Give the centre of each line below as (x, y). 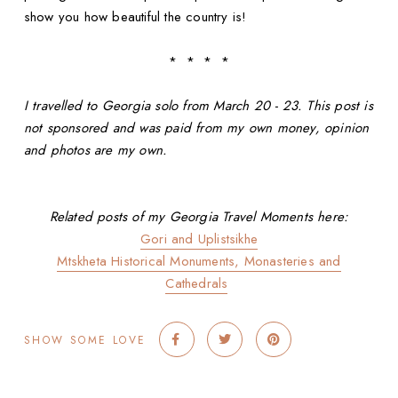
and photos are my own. (96, 151)
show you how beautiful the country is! (135, 17)
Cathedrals (197, 284)
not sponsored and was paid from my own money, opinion (196, 128)
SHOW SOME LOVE (85, 341)
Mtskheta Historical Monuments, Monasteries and (199, 262)
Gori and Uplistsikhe (199, 239)
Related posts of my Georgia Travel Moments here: (199, 217)
